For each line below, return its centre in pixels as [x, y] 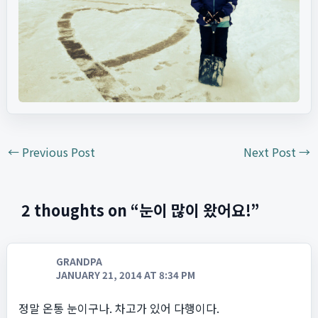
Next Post [272, 152]
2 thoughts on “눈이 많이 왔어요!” [141, 209]
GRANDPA [79, 262]
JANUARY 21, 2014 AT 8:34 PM [125, 275]
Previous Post [57, 152]
